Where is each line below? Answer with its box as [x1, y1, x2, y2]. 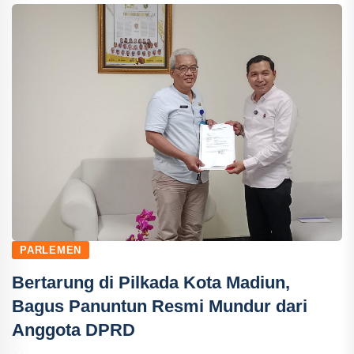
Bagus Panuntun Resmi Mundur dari [12, 296, 307, 316]
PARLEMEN [20, 244, 82, 256]
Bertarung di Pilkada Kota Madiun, [12, 273, 290, 292]
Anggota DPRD [12, 320, 135, 340]
